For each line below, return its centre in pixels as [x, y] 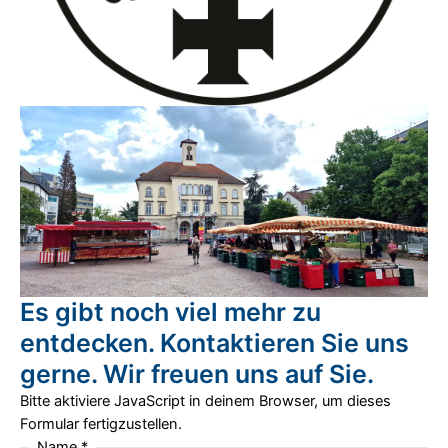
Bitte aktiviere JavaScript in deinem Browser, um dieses [205, 400]
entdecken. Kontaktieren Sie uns [214, 342]
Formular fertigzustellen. [101, 423]
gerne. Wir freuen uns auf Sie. [197, 373]
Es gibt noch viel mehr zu [170, 311]
